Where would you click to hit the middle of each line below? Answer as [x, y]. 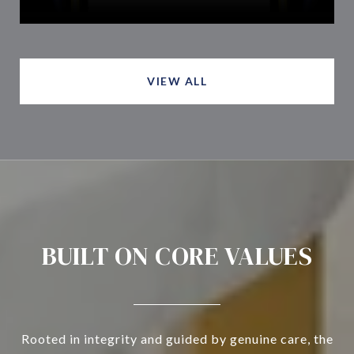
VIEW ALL [177, 81]
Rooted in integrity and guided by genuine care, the [177, 339]
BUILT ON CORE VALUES [177, 256]
